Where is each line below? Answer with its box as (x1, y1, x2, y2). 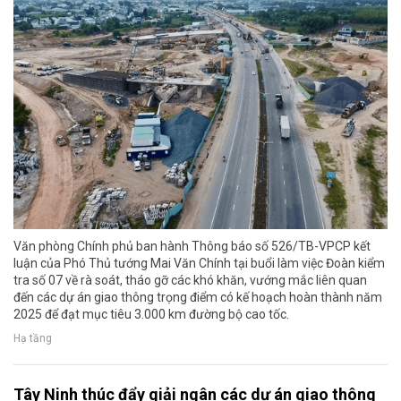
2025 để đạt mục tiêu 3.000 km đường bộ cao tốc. (13, 307, 289, 322)
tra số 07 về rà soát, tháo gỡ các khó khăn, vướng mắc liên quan (13, 273, 367, 288)
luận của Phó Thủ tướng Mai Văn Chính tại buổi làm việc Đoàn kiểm (13, 256, 385, 271)
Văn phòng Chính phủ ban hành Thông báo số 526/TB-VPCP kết (13, 239, 371, 254)
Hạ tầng (13, 332, 52, 346)
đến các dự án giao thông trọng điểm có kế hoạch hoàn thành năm (13, 290, 382, 305)
